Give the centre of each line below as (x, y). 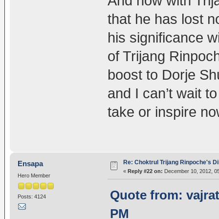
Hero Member (34, 175)
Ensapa (31, 163)
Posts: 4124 (32, 196)
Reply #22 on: (145, 171)
